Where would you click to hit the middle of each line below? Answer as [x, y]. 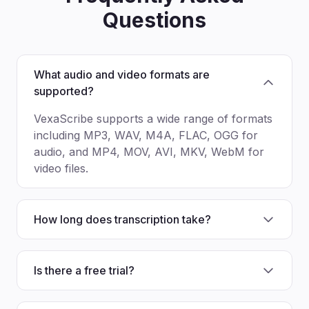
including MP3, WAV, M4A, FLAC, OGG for [146, 135]
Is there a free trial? [84, 270]
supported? [64, 91]
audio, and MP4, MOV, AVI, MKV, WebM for [149, 152]
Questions [154, 20]
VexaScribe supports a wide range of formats [153, 119]
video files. [61, 168]
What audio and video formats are [122, 74]
